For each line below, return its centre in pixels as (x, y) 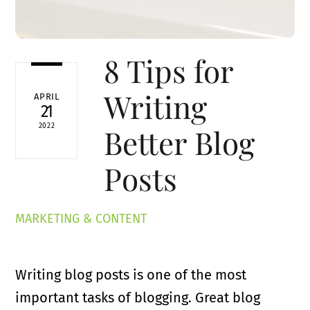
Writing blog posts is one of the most (131, 274)
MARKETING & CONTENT (81, 218)
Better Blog (180, 143)
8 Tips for (169, 71)
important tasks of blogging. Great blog (138, 297)
